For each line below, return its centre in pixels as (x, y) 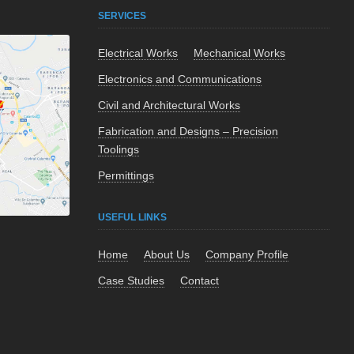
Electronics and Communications (180, 79)
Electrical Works (138, 53)
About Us (167, 254)
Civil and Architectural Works (169, 105)
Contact (200, 280)
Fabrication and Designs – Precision (188, 131)
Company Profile (247, 254)
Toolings (119, 149)
